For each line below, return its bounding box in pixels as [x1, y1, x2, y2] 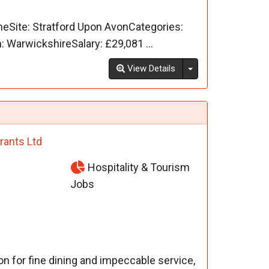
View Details [124, 63, 175, 74]
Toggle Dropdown [192, 62, 261, 74]
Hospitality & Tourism [85, 161, 190, 174]
